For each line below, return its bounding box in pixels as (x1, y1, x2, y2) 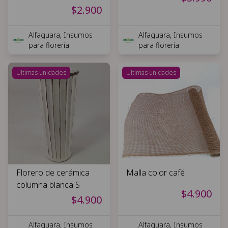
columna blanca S (16, 179, 80, 190)
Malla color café (126, 167, 185, 178)
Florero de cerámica (16, 167, 90, 178)
